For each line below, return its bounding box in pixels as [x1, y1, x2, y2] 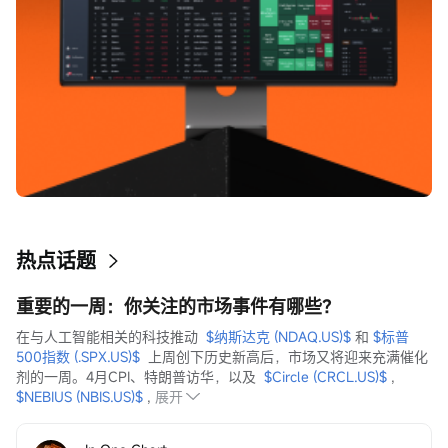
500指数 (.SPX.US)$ [16, 347, 140, 367]
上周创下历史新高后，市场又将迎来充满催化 [140, 347, 428, 367]
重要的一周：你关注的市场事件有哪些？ [16, 294, 340, 319]
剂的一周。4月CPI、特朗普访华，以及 [16, 367, 264, 387]
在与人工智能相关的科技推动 [16, 327, 206, 347]
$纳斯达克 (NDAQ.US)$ [206, 327, 351, 347]
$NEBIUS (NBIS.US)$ [16, 387, 143, 407]
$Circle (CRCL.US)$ [264, 367, 387, 387]
